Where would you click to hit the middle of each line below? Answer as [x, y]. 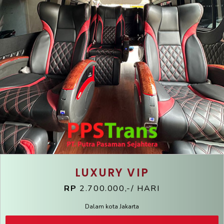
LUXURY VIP [112, 172]
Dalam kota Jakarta [112, 206]
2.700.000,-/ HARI [120, 188]
